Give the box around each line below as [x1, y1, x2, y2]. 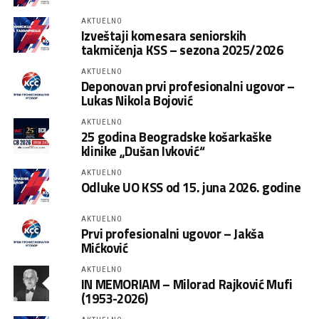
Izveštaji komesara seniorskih [80, 26, 246, 46]
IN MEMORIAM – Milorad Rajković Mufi [80, 274, 293, 294]
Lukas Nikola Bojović [80, 90, 193, 110]
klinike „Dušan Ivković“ [80, 141, 205, 161]
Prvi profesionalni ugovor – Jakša [80, 224, 264, 244]
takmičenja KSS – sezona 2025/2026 [80, 40, 283, 60]
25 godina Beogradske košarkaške [80, 127, 272, 147]
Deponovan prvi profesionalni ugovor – [80, 76, 296, 96]
